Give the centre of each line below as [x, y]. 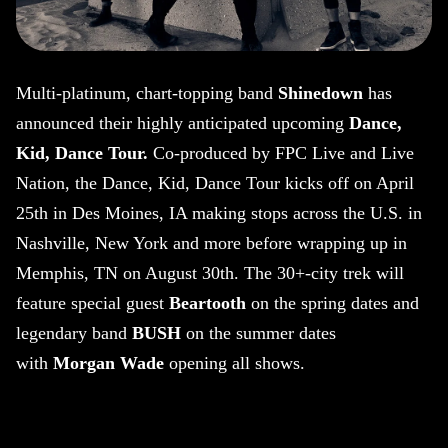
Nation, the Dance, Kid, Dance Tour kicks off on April [215, 183]
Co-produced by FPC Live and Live [283, 153]
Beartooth [207, 303]
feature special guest [92, 303]
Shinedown [320, 93]
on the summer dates [258, 333]
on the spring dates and [332, 303]
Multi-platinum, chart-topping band [147, 93]
